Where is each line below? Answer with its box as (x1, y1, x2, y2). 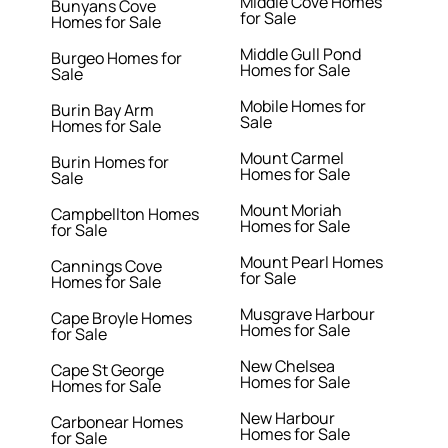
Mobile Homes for (239, 95, 366, 118)
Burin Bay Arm (51, 99, 155, 122)
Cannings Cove (51, 255, 163, 278)
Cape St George (51, 359, 165, 382)
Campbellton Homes (51, 203, 200, 226)
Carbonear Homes (51, 411, 184, 434)
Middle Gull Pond (239, 43, 361, 66)
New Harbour (239, 407, 335, 430)
